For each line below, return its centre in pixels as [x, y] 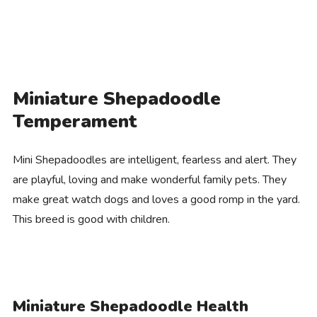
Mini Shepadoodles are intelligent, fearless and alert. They [154, 160]
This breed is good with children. [91, 219]
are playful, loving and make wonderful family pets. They [149, 179]
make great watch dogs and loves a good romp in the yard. [156, 199]
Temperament [75, 121]
